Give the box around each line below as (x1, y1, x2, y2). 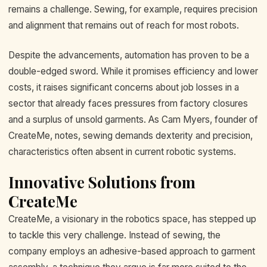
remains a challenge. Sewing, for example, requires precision (8, 4, 257, 15)
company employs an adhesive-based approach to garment (8, 246, 255, 257)
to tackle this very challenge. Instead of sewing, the (8, 229, 221, 241)
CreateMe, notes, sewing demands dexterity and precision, (8, 129, 253, 141)
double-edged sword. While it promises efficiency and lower (8, 65, 258, 77)
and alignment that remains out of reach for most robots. (8, 20, 239, 32)
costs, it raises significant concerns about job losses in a (8, 81, 239, 93)
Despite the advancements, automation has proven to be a (8, 49, 249, 61)
